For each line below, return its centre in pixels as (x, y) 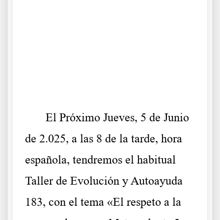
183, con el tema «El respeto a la (103, 202)
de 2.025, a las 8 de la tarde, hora (104, 138)
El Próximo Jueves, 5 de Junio (107, 117)
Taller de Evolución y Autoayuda (104, 181)
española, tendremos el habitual (100, 160)
